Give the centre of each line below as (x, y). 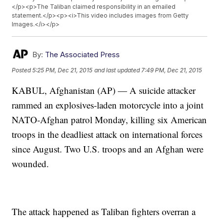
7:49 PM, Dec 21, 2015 (172, 70)
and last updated (117, 70)
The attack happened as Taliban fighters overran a (104, 212)
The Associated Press (83, 55)
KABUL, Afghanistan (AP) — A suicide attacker (104, 90)
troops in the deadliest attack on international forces (107, 134)
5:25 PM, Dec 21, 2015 (63, 70)
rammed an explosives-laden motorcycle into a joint (108, 105)
